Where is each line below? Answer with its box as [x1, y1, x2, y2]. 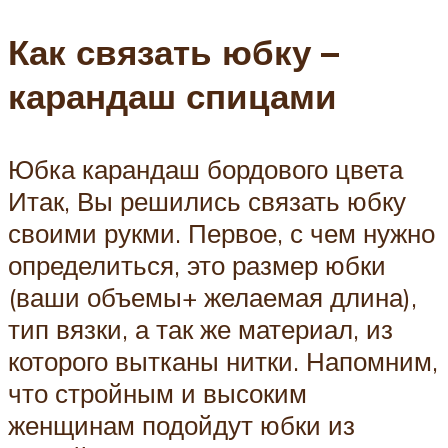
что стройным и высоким [8, 376, 307, 409]
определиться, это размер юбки [8, 248, 386, 281]
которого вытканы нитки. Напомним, [8, 344, 438, 377]
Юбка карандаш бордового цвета [8, 152, 403, 185]
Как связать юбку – [8, 29, 339, 74]
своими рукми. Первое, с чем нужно [8, 216, 435, 249]
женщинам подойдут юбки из [8, 408, 355, 441]
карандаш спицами [8, 73, 337, 118]
